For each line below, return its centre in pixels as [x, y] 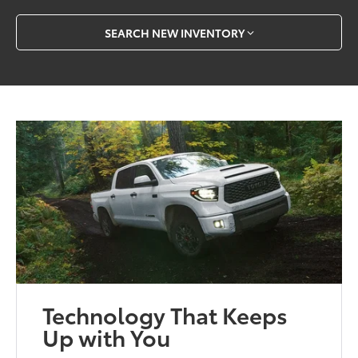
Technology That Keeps [165, 314]
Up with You [107, 337]
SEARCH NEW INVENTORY [174, 32]
